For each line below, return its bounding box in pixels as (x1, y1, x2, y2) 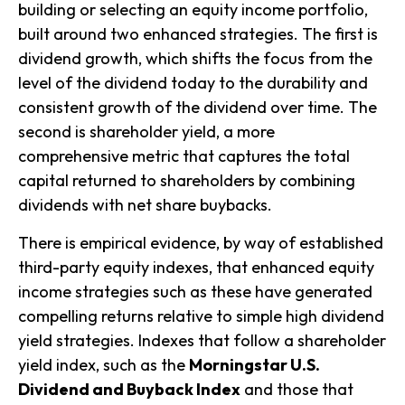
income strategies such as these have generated (18, 281, 372, 302)
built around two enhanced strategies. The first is (18, 24, 378, 44)
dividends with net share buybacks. (18, 194, 272, 215)
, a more (216, 121, 275, 142)
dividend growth (18, 48, 138, 69)
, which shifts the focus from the (138, 48, 372, 69)
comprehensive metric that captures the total (18, 146, 350, 166)
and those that (240, 379, 353, 400)
